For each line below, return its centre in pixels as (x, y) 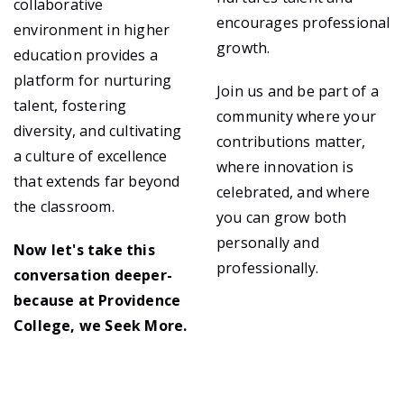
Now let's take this (84, 250)
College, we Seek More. (101, 326)
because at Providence (97, 300)
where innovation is (285, 167)
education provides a (86, 55)
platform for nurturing (93, 80)
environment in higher (92, 30)
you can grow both (282, 217)
